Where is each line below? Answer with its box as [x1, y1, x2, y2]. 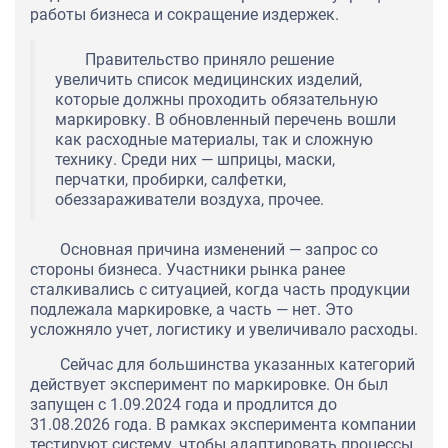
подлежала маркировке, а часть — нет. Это [30, 300, 353, 320]
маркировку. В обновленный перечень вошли [55, 110, 396, 130]
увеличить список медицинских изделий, [55, 70, 362, 90]
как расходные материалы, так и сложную [55, 130, 373, 150]
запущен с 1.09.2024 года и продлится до [30, 395, 337, 415]
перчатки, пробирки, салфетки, [55, 170, 286, 190]
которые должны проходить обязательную [55, 90, 378, 110]
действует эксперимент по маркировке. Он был [30, 375, 388, 395]
